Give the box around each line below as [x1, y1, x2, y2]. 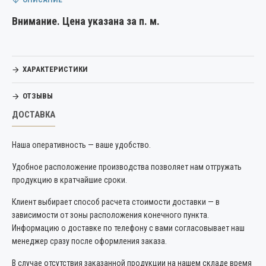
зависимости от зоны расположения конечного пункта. [12, 210, 209, 220]
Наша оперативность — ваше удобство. [12, 140, 151, 150]
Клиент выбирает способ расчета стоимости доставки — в [12, 197, 220, 207]
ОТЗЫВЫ [23, 91, 53, 100]
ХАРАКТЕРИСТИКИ [23, 65, 88, 74]
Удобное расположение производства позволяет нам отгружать [12, 162, 242, 172]
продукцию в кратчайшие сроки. [12, 175, 129, 185]
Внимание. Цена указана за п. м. [12, 15, 160, 27]
